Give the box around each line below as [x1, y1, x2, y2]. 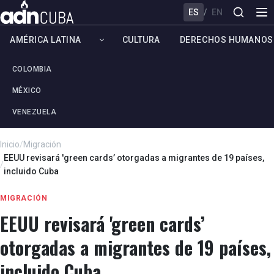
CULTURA [122, 35, 160, 45]
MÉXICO [12, 86, 42, 95]
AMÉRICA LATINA [10, 35, 81, 45]
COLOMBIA [12, 65, 52, 73]
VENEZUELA [12, 108, 57, 116]
